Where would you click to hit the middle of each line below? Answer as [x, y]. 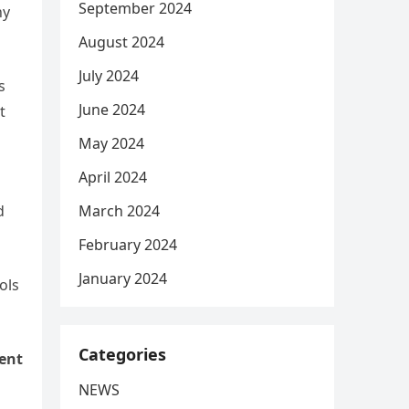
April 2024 [113, 177]
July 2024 [109, 76]
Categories [122, 354]
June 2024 [112, 110]
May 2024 [111, 143]
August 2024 [121, 42]
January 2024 [123, 278]
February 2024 [128, 245]
